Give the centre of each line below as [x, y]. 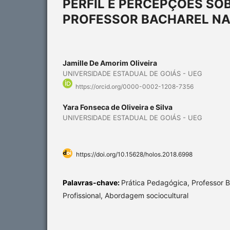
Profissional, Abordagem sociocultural [126, 196]
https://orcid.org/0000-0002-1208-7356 [135, 87]
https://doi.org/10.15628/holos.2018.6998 [134, 155]
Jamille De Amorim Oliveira [110, 63]
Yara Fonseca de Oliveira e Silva [118, 107]
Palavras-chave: [92, 183]
